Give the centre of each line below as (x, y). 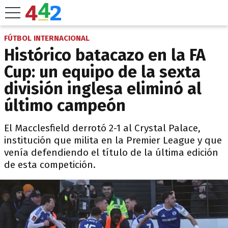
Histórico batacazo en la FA (105, 55)
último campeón (65, 105)
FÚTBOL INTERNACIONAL (47, 38)
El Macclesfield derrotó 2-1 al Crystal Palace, (102, 128)
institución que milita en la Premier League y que (113, 140)
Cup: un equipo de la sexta (102, 72)
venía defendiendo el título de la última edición (111, 152)
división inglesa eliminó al (103, 89)
